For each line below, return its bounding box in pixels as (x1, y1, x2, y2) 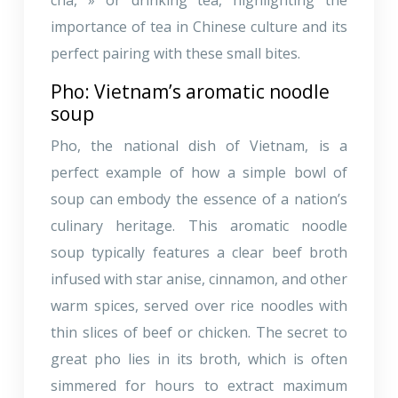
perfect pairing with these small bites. (51, 43, 300, 63)
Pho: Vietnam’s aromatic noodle (51, 78, 330, 104)
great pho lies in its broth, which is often (51, 348, 347, 369)
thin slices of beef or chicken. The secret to (51, 322, 347, 342)
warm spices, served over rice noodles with (51, 295, 347, 315)
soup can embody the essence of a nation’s (51, 188, 347, 209)
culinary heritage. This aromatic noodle (51, 215, 347, 235)
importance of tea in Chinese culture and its (51, 16, 347, 36)
